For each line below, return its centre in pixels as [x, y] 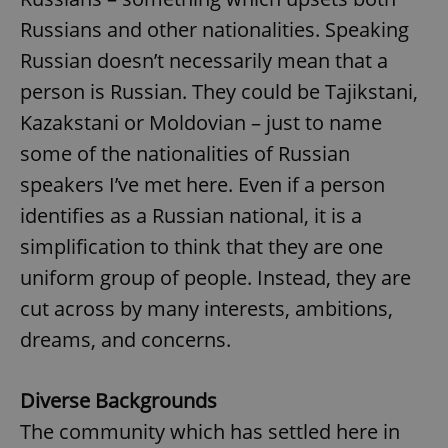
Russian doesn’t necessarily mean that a [204, 61]
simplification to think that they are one [201, 247]
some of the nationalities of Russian [185, 154]
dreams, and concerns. [125, 340]
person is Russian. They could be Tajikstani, [219, 92]
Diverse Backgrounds [118, 401]
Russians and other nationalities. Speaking [214, 30]
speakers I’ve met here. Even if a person [202, 185]
